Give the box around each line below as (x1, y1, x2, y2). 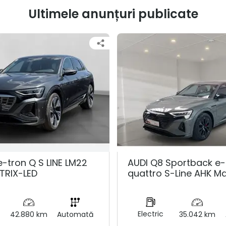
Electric (138, 208, 164, 219)
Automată (57, 209, 94, 219)
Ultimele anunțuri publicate (28, 5, 198, 22)
